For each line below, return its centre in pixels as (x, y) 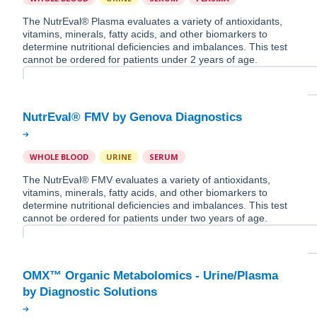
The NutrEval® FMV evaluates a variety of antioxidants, (146, 180)
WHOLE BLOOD (59, 157)
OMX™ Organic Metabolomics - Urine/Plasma (150, 276)
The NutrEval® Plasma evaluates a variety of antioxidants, (152, 22)
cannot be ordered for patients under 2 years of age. (140, 60)
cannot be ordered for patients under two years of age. (145, 218)
